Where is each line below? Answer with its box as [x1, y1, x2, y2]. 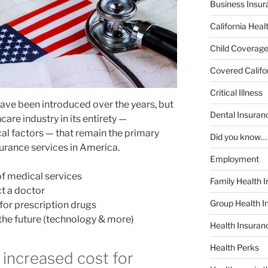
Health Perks [209, 242, 259, 252]
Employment [209, 153, 259, 164]
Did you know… [209, 131, 267, 142]
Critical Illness [209, 87, 263, 98]
